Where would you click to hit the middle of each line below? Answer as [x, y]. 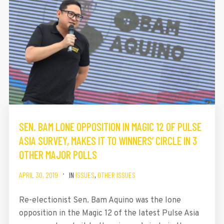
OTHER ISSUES [116, 174]
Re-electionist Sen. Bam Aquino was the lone [100, 200]
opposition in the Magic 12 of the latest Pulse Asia [109, 213]
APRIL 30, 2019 [38, 174]
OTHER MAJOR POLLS [58, 154]
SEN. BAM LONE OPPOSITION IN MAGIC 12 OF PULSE [110, 126]
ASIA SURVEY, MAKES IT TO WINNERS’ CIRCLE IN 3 [108, 140]
